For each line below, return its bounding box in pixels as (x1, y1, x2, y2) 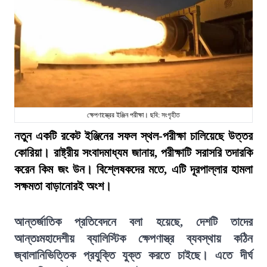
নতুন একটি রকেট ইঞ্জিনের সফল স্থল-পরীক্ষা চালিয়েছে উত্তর (14, 129, 253, 142)
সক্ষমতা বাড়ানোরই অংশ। (14, 179, 111, 193)
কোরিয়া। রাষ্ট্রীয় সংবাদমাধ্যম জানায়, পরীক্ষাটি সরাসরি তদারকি (14, 146, 253, 159)
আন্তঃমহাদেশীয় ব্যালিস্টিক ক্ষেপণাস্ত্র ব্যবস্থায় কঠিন (14, 232, 253, 245)
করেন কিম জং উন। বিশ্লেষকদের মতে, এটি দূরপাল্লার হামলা (14, 163, 253, 176)
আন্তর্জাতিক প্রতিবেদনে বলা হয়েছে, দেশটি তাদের (14, 215, 253, 228)
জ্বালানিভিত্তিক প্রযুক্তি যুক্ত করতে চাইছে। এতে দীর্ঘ (14, 249, 253, 262)
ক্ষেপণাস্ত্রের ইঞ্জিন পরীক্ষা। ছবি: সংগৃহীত (87, 111, 180, 119)
